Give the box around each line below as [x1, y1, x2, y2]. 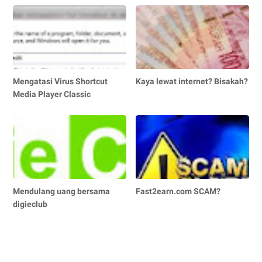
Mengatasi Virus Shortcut [13, 76, 108, 86]
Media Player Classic [13, 89, 91, 99]
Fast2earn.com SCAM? [136, 186, 221, 196]
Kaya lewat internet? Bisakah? [136, 76, 249, 86]
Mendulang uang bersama [13, 186, 110, 196]
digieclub [13, 199, 47, 209]
